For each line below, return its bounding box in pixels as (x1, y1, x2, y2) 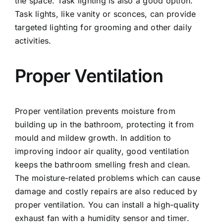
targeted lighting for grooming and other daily (14, 22, 192, 32)
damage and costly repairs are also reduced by (14, 186, 197, 196)
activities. (14, 36, 52, 46)
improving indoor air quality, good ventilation (14, 146, 189, 156)
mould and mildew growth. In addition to (14, 133, 171, 143)
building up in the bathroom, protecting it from (14, 119, 194, 129)
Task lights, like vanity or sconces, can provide (14, 9, 196, 19)
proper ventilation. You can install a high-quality (14, 200, 199, 210)
